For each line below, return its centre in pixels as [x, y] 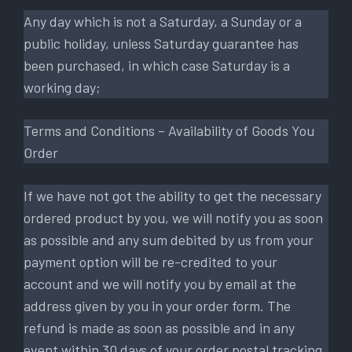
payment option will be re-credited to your [150, 261]
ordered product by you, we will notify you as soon [173, 217]
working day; [65, 87]
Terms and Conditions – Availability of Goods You [169, 130]
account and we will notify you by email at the [160, 283]
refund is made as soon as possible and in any [159, 327]
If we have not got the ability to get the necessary [172, 195]
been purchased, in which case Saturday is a [157, 65]
